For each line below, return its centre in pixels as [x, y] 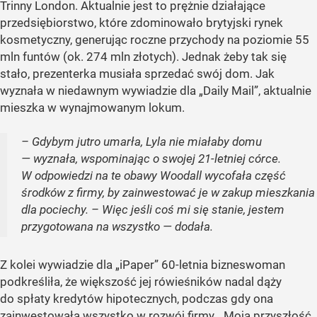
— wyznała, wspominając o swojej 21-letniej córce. [151, 159]
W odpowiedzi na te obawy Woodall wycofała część [154, 176]
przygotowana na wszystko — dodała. [117, 227]
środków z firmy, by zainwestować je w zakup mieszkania [168, 193]
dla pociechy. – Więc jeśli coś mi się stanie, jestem [153, 210]
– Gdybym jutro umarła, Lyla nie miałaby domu [142, 142]
